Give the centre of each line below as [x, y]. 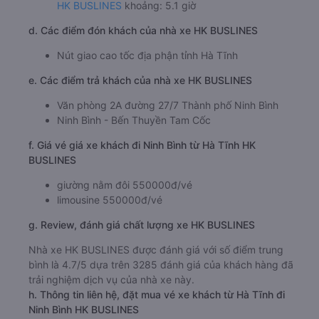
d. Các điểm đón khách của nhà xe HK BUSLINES [143, 31]
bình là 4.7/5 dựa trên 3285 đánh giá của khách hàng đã [161, 265]
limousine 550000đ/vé [110, 200]
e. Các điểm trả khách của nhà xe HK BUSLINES [140, 80]
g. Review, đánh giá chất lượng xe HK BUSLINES [142, 225]
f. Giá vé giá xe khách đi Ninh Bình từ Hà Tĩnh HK [142, 145]
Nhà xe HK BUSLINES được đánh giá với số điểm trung [156, 250]
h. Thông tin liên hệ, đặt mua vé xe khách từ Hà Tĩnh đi [157, 295]
